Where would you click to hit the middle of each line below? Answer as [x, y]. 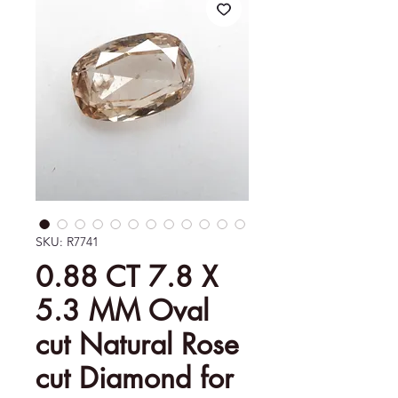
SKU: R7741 [67, 242]
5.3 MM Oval [122, 311]
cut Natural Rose [137, 345]
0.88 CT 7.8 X [127, 277]
